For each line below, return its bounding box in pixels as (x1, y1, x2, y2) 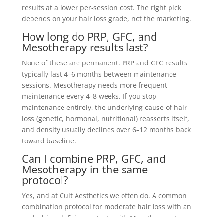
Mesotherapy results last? (21, 39, 148, 54)
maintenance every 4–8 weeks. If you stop (21, 91, 156, 101)
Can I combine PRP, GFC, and (21, 151, 166, 166)
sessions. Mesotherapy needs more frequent (21, 80, 167, 90)
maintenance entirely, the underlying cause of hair (21, 102, 187, 112)
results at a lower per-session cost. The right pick (21, 2, 181, 12)
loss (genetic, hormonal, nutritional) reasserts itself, (21, 113, 189, 123)
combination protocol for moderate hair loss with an (21, 201, 191, 211)
